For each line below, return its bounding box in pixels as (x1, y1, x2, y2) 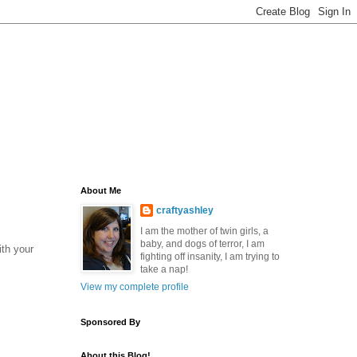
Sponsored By (80, 317, 140, 327)
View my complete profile (80, 281, 189, 292)
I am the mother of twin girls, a (140, 226, 269, 237)
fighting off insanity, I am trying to (140, 251, 280, 262)
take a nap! (140, 264, 188, 275)
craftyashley (156, 205, 214, 216)
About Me (80, 186, 121, 195)
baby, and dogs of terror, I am (140, 238, 265, 249)
